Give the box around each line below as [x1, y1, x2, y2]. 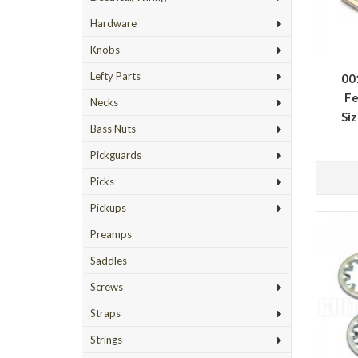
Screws [90, 280, 123, 293]
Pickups [90, 201, 126, 214]
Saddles [90, 254, 127, 267]
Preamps [90, 228, 132, 241]
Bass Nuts [90, 122, 136, 135]
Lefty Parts [90, 70, 141, 82]
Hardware [90, 17, 137, 30]
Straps [90, 307, 121, 320]
